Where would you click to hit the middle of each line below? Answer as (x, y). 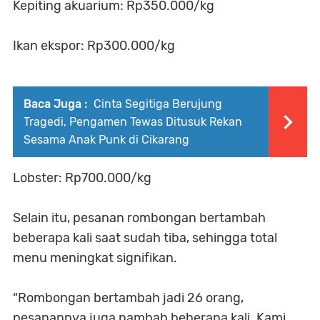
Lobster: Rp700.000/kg (82, 178)
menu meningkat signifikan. (95, 258)
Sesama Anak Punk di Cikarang (106, 140)
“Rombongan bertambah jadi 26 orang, (128, 298)
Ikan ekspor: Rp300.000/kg (94, 46)
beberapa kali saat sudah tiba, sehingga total (145, 238)
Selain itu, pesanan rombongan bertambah (139, 218)
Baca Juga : (55, 104)
